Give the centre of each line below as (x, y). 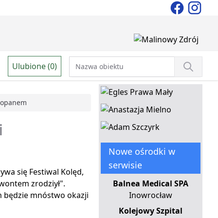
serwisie (125, 165)
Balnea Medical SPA (150, 184)
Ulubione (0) (35, 66)
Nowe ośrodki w (142, 152)
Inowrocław (150, 195)
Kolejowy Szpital (150, 211)
